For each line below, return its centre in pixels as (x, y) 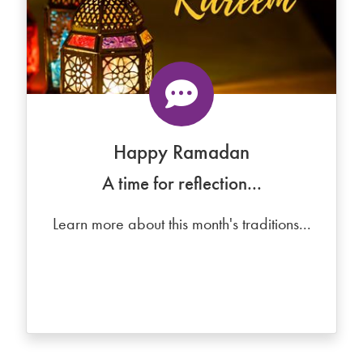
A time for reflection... (181, 184)
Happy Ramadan (181, 152)
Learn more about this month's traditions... (181, 224)
